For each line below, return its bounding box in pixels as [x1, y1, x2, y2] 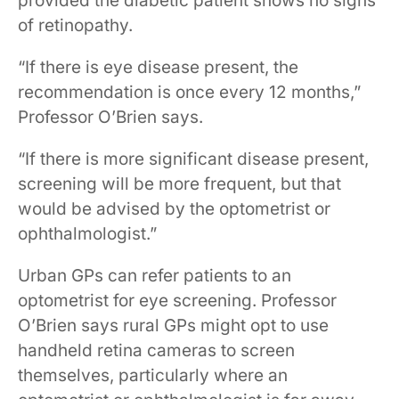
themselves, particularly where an [18, 365, 288, 386]
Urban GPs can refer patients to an [18, 265, 291, 286]
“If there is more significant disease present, [18, 149, 369, 169]
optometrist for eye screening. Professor [18, 290, 337, 311]
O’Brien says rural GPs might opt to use [18, 315, 329, 336]
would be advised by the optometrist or [18, 199, 330, 219]
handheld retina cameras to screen [18, 340, 295, 361]
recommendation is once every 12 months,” [18, 82, 361, 102]
